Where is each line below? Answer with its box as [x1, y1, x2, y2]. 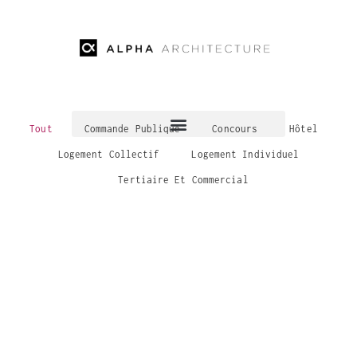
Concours [212, 124, 258, 135]
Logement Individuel [191, 149, 300, 160]
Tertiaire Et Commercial [118, 175, 249, 186]
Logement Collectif [57, 149, 160, 160]
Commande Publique [84, 124, 181, 135]
